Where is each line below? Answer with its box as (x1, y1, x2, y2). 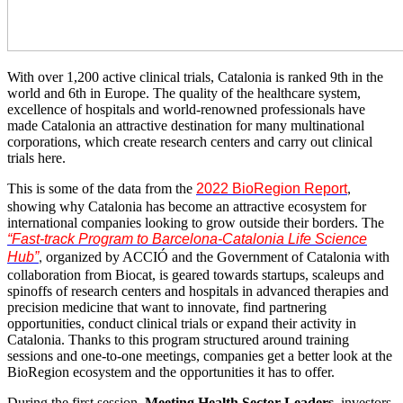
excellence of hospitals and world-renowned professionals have (7, 102, 365, 118)
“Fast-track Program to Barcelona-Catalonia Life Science (7, 231, 367, 247)
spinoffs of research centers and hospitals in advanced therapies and (7, 283, 389, 300)
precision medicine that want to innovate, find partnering (7, 300, 327, 316)
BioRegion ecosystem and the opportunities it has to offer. (7, 364, 335, 381)
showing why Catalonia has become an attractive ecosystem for (7, 199, 366, 215)
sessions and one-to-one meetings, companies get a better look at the (7, 348, 392, 364)
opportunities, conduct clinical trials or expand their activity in (7, 316, 356, 332)
